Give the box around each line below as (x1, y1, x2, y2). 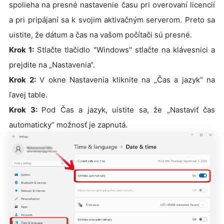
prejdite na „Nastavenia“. (9, 59, 95, 69)
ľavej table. (9, 89, 47, 99)
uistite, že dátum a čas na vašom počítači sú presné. (9, 29, 192, 39)
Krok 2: (9, 74, 36, 84)
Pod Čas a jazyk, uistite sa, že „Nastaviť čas (41, 104, 215, 114)
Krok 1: (9, 44, 34, 54)
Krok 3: (9, 104, 41, 114)
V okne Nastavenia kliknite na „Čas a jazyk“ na (35, 74, 215, 84)
